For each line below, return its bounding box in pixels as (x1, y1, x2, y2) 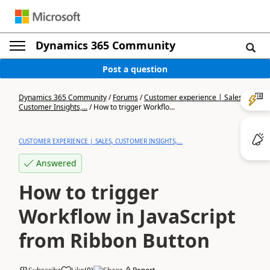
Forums (113, 92, 138, 102)
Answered (36, 157, 77, 169)
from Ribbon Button (19, 227, 210, 253)
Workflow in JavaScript (19, 203, 236, 229)
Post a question (102, 63, 168, 75)
